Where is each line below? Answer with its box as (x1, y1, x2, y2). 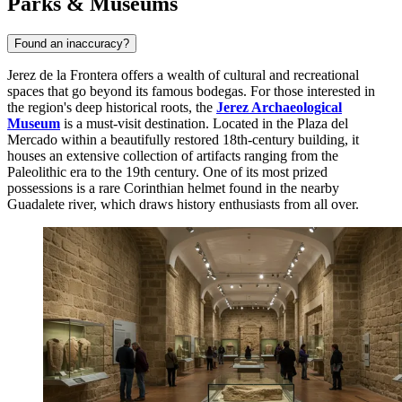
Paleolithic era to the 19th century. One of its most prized (7, 164, 328, 180)
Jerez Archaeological (216, 100, 342, 116)
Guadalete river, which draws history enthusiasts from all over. (7, 197, 359, 213)
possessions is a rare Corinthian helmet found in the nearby (7, 180, 339, 197)
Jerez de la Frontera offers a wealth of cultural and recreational (7, 67, 359, 83)
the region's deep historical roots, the (7, 100, 216, 116)
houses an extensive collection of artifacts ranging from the (7, 148, 338, 164)
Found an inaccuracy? (14, 37, 129, 51)
